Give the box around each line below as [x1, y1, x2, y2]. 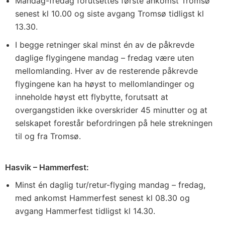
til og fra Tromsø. [15, 131, 81, 141]
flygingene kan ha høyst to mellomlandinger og [15, 79, 194, 89]
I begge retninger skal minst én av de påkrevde [15, 40, 194, 50]
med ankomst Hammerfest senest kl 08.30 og [15, 193, 190, 203]
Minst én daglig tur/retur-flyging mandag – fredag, [15, 180, 205, 190]
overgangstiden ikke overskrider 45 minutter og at [15, 105, 207, 115]
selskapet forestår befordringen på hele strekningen [15, 118, 212, 128]
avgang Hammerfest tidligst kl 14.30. [15, 206, 155, 216]
